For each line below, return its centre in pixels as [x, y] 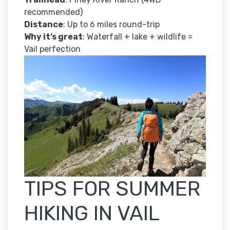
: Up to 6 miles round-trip [111, 25]
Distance [44, 25]
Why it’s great [53, 37]
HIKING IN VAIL [92, 214]
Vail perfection [52, 49]
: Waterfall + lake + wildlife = [138, 37]
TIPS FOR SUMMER [112, 189]
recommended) [53, 12]
